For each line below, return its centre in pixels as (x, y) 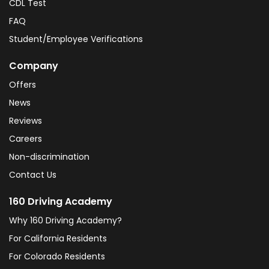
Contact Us (33, 175)
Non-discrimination (49, 157)
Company (34, 66)
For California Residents (58, 238)
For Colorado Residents (57, 256)
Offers (23, 85)
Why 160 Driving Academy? (65, 220)
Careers (26, 139)
